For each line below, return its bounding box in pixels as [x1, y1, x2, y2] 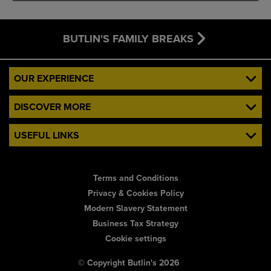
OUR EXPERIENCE [14, 71, 94, 86]
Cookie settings [105, 232, 166, 245]
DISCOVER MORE [14, 100, 91, 114]
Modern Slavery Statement [83, 202, 188, 215]
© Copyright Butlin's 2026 [77, 256, 180, 269]
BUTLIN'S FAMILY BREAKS [62, 31, 194, 47]
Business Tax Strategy [93, 217, 178, 230]
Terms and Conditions [93, 172, 178, 184]
